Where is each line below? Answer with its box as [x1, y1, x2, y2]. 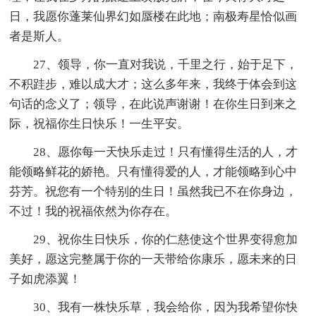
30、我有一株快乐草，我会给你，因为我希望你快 [33, 300, 298, 315]
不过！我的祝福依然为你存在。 [9, 205, 178, 219]
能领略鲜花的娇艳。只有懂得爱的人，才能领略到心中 [9, 165, 298, 179]
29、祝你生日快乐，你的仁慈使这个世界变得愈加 [33, 233, 298, 247]
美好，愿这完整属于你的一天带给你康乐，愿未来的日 [9, 253, 298, 267]
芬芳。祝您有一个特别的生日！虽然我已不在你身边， [9, 185, 298, 199]
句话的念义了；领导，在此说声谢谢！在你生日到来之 [9, 97, 298, 111]
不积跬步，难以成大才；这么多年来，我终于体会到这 [9, 78, 298, 92]
